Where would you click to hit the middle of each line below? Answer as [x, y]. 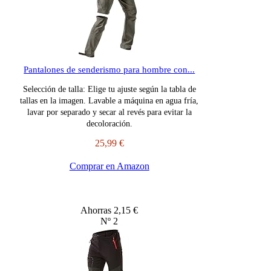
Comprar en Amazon [109, 166]
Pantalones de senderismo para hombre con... [109, 70]
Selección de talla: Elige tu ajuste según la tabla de [109, 90]
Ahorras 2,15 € [109, 211]
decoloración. [109, 124]
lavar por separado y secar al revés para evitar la [109, 113]
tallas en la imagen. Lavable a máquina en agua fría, [109, 101]
